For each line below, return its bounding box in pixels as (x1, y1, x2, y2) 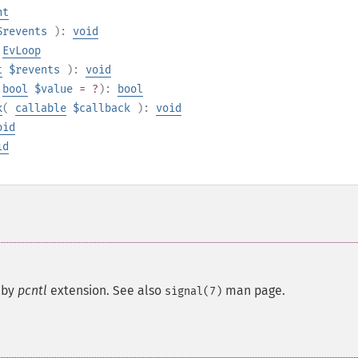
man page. (222, 283, 285, 298)
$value (34, 82, 73, 96)
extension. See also (47, 283, 165, 298)
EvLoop (2, 44, 41, 58)
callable (15, 101, 66, 115)
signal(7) (165, 284, 222, 298)
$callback (73, 101, 130, 115)
